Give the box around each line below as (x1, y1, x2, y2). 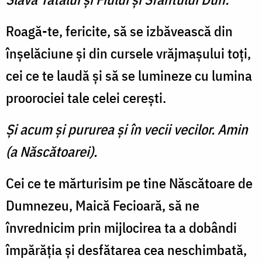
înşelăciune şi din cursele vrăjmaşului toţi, (6, 44, 251, 63)
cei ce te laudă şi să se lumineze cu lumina (6, 66, 252, 85)
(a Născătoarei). (6, 142, 97, 161)
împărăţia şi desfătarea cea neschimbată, (6, 240, 247, 260)
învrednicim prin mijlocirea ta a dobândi (6, 218, 237, 237)
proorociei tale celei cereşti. (6, 88, 166, 108)
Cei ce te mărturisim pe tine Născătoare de (6, 174, 253, 193)
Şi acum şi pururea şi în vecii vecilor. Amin (6, 120, 248, 139)
